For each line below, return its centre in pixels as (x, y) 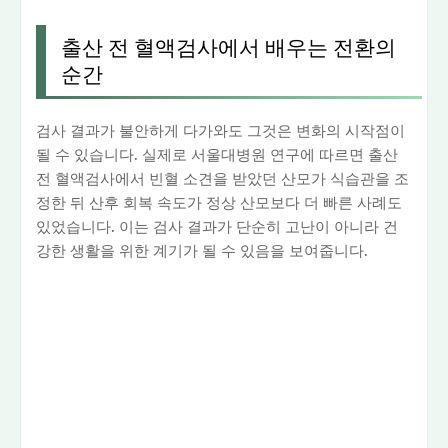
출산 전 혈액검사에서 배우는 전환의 (228, 48)
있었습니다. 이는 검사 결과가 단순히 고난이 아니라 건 (217, 227)
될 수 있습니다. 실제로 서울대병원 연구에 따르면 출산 (217, 155)
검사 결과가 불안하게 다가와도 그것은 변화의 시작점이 (220, 131)
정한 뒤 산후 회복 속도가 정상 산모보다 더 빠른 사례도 (219, 203)
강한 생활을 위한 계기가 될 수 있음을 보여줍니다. (202, 251)
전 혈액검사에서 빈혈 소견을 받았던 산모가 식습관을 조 (222, 179)
